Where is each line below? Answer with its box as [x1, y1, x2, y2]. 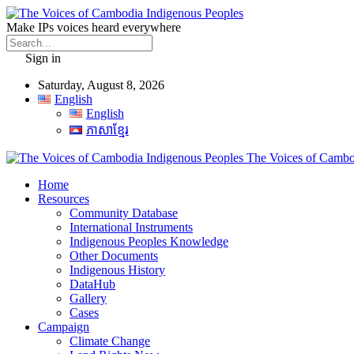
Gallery [70, 292, 107, 305]
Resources [38, 192, 89, 205]
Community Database [70, 206, 178, 220]
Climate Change [70, 334, 150, 348]
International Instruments [70, 220, 193, 234]
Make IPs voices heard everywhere [6, 21, 181, 34]
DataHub [70, 277, 115, 291]
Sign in [22, 51, 61, 65]
